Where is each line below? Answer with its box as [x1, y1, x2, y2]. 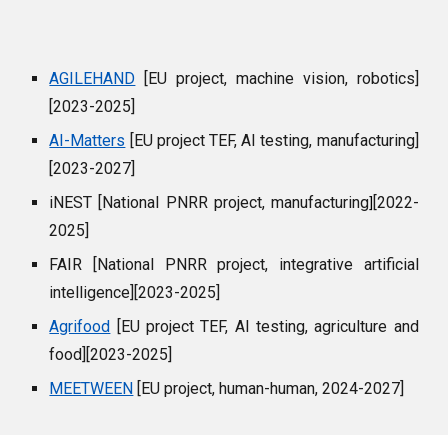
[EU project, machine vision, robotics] [135, 69, 419, 88]
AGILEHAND [49, 69, 136, 88]
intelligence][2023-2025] [49, 283, 221, 302]
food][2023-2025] [49, 345, 173, 364]
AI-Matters [49, 131, 126, 150]
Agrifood [49, 317, 111, 336]
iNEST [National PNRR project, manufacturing [49, 193, 369, 212]
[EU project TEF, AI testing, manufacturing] [125, 131, 419, 150]
